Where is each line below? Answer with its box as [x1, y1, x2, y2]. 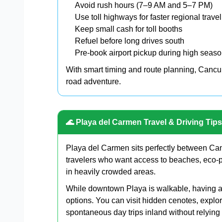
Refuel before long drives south [75, 36, 184, 45]
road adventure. [66, 77, 121, 86]
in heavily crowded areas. [66, 167, 156, 176]
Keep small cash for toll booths [75, 24, 182, 33]
